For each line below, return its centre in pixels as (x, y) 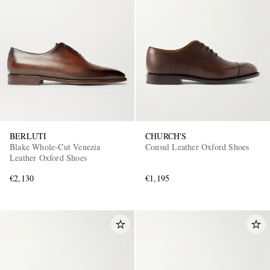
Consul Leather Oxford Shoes (197, 147)
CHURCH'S (166, 136)
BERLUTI (28, 136)
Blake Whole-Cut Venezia (55, 147)
